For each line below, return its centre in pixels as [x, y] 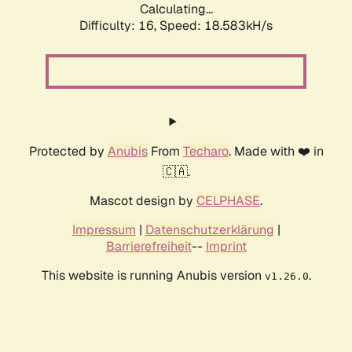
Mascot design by [143, 201]
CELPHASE [228, 201]
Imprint [226, 247]
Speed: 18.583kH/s [216, 26]
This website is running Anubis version [153, 276]
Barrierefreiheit [148, 247]
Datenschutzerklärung [209, 230]
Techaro [205, 152]
